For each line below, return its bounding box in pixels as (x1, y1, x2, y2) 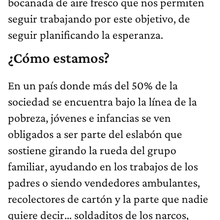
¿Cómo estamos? (8, 50, 110, 67)
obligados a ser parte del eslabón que (8, 127, 182, 141)
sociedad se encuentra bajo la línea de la (8, 95, 197, 109)
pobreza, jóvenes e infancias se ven (8, 111, 171, 125)
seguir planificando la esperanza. (8, 28, 163, 42)
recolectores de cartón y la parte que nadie (8, 192, 208, 206)
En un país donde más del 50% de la (8, 79, 178, 92)
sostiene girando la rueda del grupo (8, 143, 176, 157)
